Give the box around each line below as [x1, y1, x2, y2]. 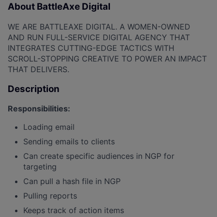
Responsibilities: [8, 104, 70, 114]
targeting [23, 162, 57, 172]
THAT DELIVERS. [8, 64, 69, 74]
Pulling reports [23, 191, 77, 201]
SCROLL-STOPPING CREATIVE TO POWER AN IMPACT [8, 53, 207, 63]
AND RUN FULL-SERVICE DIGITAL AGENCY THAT [8, 32, 190, 42]
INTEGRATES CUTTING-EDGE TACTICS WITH [8, 43, 174, 53]
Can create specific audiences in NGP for [23, 151, 174, 161]
